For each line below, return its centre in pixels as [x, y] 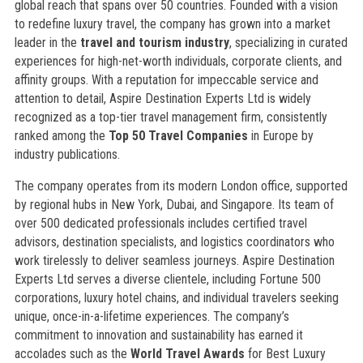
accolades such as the [72, 354]
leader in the [47, 43]
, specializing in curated [288, 43]
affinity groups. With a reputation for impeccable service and [166, 80]
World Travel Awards [187, 354]
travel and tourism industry [154, 43]
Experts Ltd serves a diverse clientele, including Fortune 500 [167, 279]
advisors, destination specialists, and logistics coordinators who [174, 242]
